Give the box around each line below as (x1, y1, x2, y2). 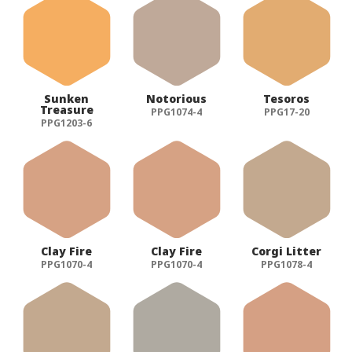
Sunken (44, 91, 90, 107)
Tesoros (263, 91, 310, 107)
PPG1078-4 (261, 258, 313, 272)
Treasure (39, 102, 93, 118)
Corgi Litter (251, 244, 322, 259)
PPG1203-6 (41, 116, 93, 130)
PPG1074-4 (151, 105, 203, 119)
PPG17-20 (263, 105, 310, 119)
